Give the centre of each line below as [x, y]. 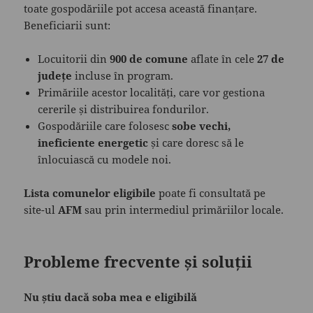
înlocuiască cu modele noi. [105, 159]
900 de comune [149, 58]
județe [55, 75]
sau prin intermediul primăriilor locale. [183, 209]
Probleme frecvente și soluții [138, 261]
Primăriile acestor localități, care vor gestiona [152, 92]
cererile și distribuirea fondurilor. [124, 109]
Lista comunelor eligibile [90, 192]
